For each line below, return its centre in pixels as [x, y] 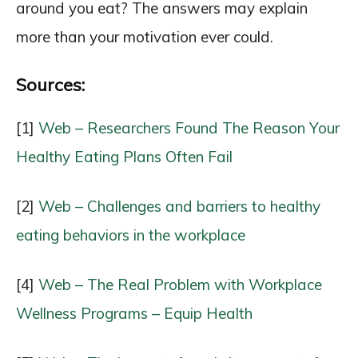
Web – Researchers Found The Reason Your [189, 128]
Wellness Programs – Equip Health [134, 314]
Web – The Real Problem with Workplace [180, 285]
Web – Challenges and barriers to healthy [179, 207]
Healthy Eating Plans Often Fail [124, 157]
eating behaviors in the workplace [131, 235]
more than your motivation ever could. [145, 37]
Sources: [50, 85]
